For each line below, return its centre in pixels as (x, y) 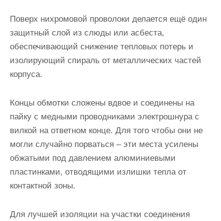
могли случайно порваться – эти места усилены (104, 144)
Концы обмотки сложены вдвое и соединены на (102, 103)
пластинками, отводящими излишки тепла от (98, 172)
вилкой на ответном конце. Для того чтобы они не (106, 130)
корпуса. (26, 74)
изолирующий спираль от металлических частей (106, 60)
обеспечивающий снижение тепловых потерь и (102, 47)
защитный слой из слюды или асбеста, (87, 33)
